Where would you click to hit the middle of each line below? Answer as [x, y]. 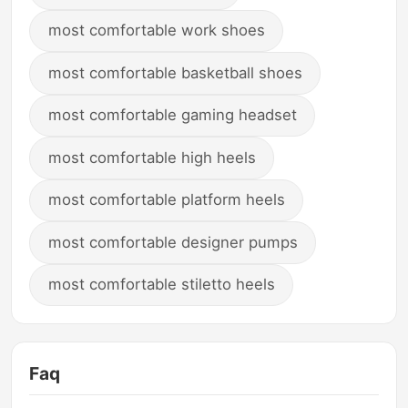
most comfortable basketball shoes [175, 72]
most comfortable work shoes [156, 31]
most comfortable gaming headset [172, 115]
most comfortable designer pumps [173, 242]
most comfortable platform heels [166, 200]
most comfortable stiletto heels [161, 285]
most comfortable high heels [152, 157]
